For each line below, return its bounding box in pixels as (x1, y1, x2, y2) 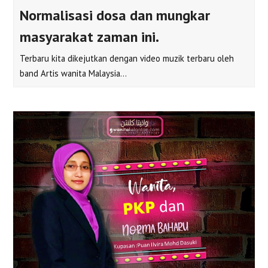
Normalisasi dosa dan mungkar (20, 6, 211, 25)
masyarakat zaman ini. (20, 28, 160, 47)
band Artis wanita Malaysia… (20, 68, 127, 80)
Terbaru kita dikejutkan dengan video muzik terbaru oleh (20, 53, 234, 65)
